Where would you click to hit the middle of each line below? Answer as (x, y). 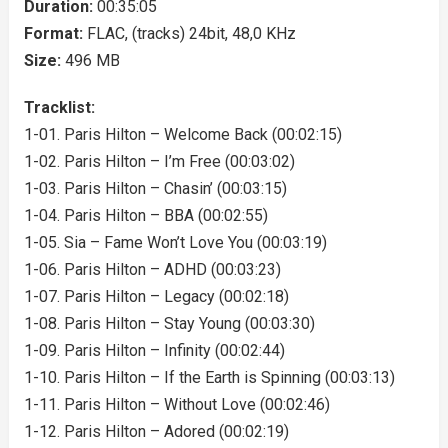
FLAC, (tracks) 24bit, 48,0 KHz (191, 33)
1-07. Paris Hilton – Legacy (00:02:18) (156, 296)
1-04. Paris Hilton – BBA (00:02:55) (145, 215)
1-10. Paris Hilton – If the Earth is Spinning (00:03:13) (209, 377)
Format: (55, 33)
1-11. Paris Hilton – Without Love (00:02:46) (176, 404)
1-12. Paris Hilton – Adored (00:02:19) (156, 431)
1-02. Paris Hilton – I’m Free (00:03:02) (159, 161)
